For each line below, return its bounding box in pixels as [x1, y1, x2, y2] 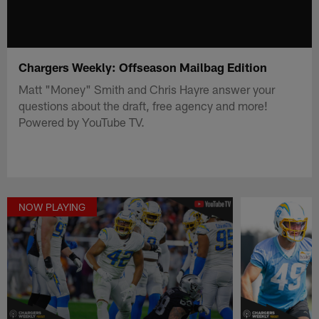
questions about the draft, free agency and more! [19, 98, 268, 113]
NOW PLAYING [19, 201, 86, 214]
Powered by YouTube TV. [19, 114, 145, 129]
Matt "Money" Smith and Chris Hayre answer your [19, 81, 276, 96]
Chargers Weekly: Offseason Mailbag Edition [19, 59, 268, 74]
